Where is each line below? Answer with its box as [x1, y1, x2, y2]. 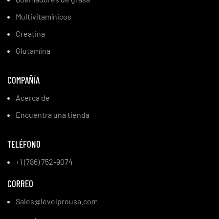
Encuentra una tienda [16, 109, 89, 119]
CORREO [7, 177, 33, 189]
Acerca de [16, 92, 50, 102]
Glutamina [16, 45, 50, 55]
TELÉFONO [7, 138, 41, 150]
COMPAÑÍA [7, 74, 40, 86]
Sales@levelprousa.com [16, 196, 98, 206]
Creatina [16, 28, 45, 38]
